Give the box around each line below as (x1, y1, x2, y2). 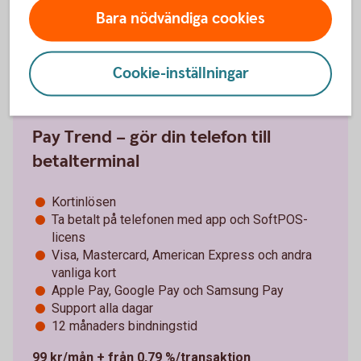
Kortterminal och (32, 23, 139, 39)
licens (52, 229, 85, 245)
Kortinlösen (52, 193, 116, 210)
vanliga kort (52, 264, 116, 280)
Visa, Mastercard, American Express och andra (52, 247, 312, 263)
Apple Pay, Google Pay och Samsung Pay (52, 282, 284, 298)
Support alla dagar (52, 300, 153, 316)
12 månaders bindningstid (52, 317, 197, 334)
